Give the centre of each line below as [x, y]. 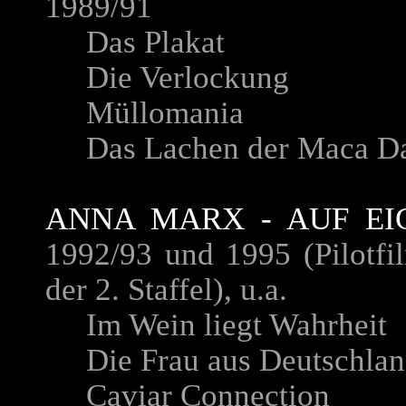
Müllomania [145, 113]
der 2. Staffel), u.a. [170, 290]
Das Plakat [135, 42]
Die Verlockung [167, 77]
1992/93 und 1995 [169, 254]
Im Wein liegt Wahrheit [216, 325]
